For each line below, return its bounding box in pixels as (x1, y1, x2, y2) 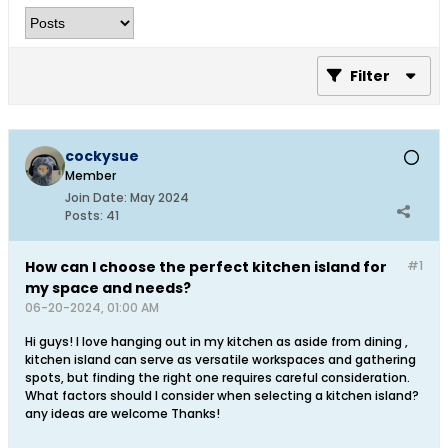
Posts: (65, 207, 103, 224)
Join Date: (65, 189, 127, 206)
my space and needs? (25, 278, 191, 298)
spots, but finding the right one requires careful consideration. (25, 369, 410, 386)
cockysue (65, 146, 139, 166)
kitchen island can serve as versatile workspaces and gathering (25, 351, 416, 368)
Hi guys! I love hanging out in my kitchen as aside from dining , (25, 333, 408, 350)
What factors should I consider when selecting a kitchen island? (25, 387, 419, 404)
